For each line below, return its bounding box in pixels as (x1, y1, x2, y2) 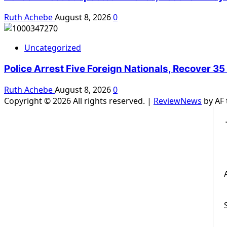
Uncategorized (24, 42, 81, 54)
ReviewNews (154, 95, 202, 106)
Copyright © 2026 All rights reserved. (4, 95, 147, 106)
